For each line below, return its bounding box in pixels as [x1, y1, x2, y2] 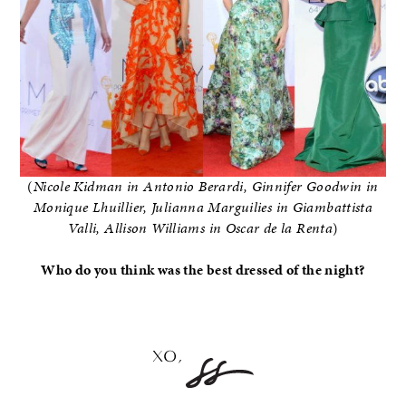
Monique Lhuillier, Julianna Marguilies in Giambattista [33, 197, 373, 217]
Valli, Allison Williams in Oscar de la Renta [67, 217, 333, 238]
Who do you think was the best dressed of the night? [41, 259, 365, 280]
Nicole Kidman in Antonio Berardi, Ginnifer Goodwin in [33, 176, 379, 197]
